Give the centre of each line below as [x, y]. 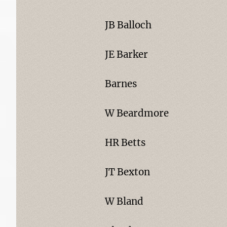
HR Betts [125, 143]
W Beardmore [137, 113]
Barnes [121, 84]
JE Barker [126, 54]
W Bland [124, 201]
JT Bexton [127, 172]
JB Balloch [128, 25]
